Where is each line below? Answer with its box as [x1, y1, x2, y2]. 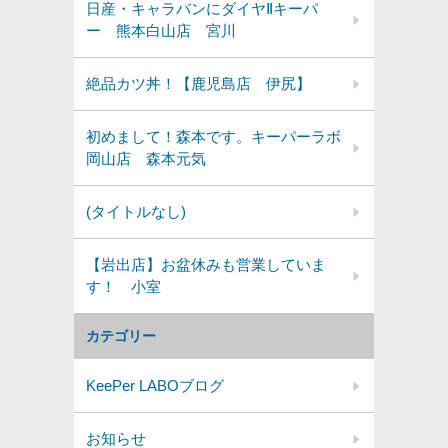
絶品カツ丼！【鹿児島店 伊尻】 [86, 75, 311, 92]
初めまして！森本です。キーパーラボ [86, 128, 341, 145]
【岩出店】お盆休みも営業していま [86, 256, 326, 273]
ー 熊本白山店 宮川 [86, 22, 236, 39]
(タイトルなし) [86, 203, 186, 220]
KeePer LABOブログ [86, 377, 224, 394]
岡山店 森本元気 [86, 150, 206, 167]
